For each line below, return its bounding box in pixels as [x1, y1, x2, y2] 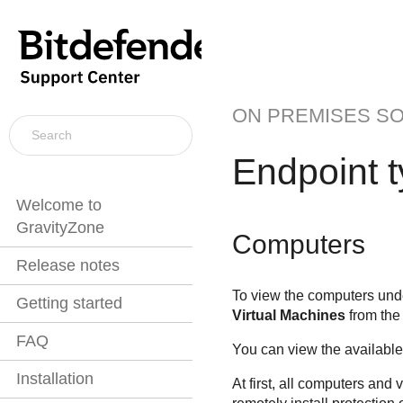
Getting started [16, 294, 122, 313]
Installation [16, 370, 94, 389]
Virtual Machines [231, 308, 345, 323]
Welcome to [16, 196, 102, 215]
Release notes [16, 256, 120, 275]
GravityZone [16, 219, 104, 237]
